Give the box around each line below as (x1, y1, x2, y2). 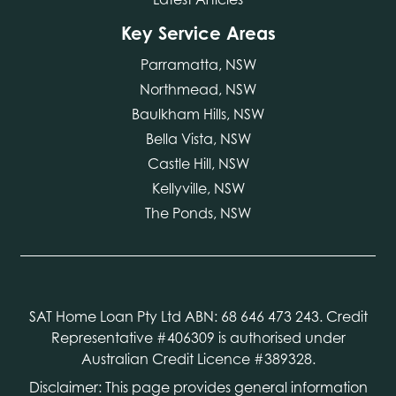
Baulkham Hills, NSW (132, 104, 264, 123)
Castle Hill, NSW (147, 154, 249, 172)
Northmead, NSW (140, 80, 256, 98)
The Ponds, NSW (145, 203, 251, 222)
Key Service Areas (120, 21, 276, 44)
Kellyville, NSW (151, 179, 245, 197)
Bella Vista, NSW (145, 129, 251, 148)
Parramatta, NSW (140, 55, 256, 73)
